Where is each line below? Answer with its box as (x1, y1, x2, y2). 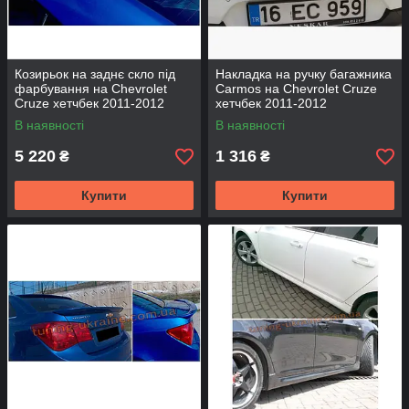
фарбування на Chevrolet (15, 81, 167, 96)
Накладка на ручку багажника (215, 67, 392, 81)
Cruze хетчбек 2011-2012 (15, 96, 164, 110)
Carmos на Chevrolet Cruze (215, 81, 377, 96)
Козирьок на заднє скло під (15, 67, 175, 81)
